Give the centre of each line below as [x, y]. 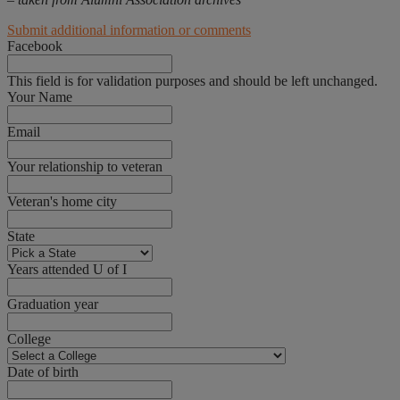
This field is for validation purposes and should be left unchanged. [192, 81]
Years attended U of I [67, 270]
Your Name [40, 97]
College [29, 339]
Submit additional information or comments [129, 30]
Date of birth [43, 372]
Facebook [35, 46]
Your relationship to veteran [85, 167]
